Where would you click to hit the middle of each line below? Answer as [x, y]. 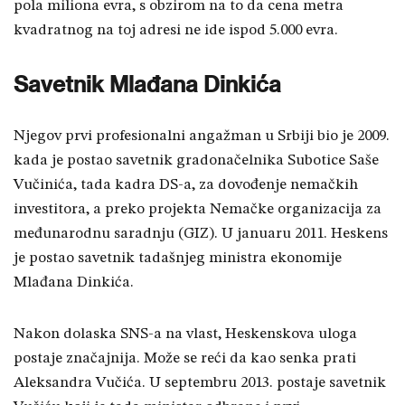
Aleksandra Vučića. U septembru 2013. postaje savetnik [200, 383]
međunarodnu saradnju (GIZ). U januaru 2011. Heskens [201, 234]
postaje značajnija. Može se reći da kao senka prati [185, 359]
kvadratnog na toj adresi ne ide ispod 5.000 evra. [176, 31]
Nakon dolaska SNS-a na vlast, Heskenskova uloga [185, 334]
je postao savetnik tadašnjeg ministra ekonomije [178, 259]
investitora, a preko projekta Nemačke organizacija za [198, 210]
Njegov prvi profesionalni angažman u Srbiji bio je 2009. [202, 137]
